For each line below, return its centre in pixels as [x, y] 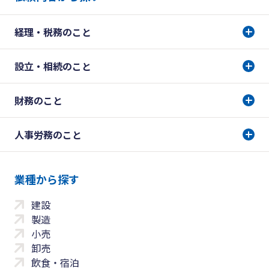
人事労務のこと [48, 135]
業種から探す [47, 179]
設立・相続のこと [53, 66]
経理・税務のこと [53, 32]
